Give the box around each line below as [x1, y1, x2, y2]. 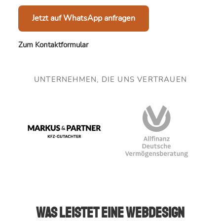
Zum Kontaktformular [18, 41, 88, 49]
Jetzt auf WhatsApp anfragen [32, 14, 135, 22]
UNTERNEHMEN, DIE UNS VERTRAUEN [34, 76, 187, 83]
